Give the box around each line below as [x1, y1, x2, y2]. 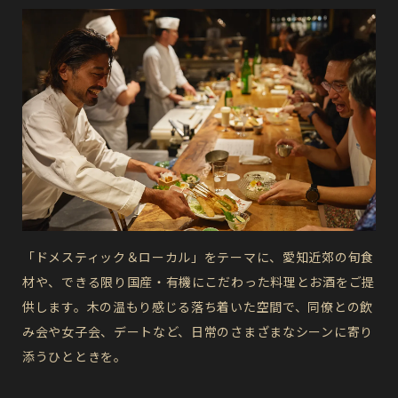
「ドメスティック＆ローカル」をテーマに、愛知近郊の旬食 [22, 249, 374, 266]
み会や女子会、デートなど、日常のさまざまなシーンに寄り [22, 323, 373, 340]
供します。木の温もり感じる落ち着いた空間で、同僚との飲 [22, 298, 373, 315]
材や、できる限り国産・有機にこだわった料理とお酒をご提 [22, 274, 375, 291]
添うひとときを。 [22, 348, 127, 365]
